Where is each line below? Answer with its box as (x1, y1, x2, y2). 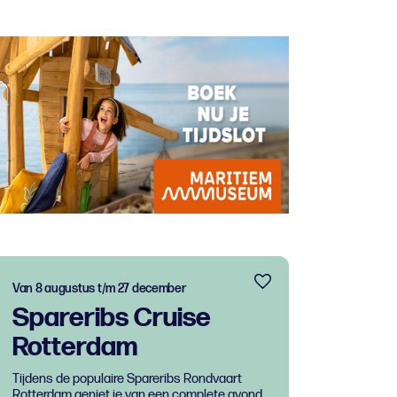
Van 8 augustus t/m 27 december (12, 280, 186, 296)
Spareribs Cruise (12, 301, 211, 334)
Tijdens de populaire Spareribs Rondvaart (12, 370, 242, 386)
